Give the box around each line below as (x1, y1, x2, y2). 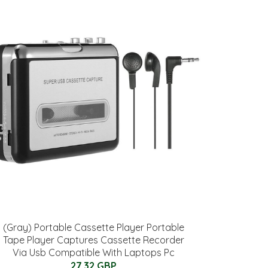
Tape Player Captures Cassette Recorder (2, 234, 184, 246)
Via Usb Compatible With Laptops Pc (12, 246, 175, 258)
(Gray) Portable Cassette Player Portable (2, 221, 184, 233)
